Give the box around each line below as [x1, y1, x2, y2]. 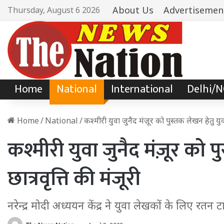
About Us [112, 4, 153, 16]
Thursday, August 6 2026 [7, 4, 100, 15]
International [111, 80, 173, 98]
